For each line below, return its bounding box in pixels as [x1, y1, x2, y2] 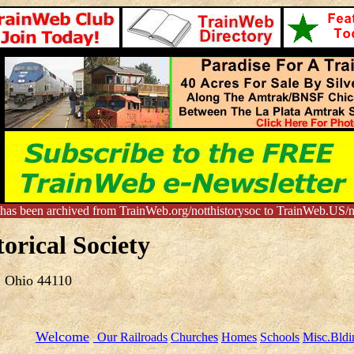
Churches [171, 330, 218, 344]
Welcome [36, 329, 89, 345]
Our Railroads [97, 330, 168, 344]
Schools [260, 330, 299, 344]
